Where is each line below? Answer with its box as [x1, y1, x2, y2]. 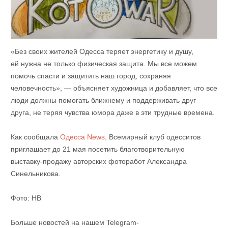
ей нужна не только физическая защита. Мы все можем [10, 60, 197, 68]
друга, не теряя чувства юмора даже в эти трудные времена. [10, 108, 215, 117]
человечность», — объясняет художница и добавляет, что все [10, 84, 217, 93]
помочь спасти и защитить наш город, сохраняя [10, 72, 171, 80]
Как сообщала [10, 133, 60, 141]
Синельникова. [10, 169, 61, 178]
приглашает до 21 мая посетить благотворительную [10, 145, 185, 154]
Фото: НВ [10, 194, 41, 203]
